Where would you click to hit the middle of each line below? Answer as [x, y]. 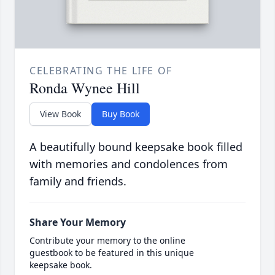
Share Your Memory [78, 223]
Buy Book [121, 114]
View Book [60, 114]
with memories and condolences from [129, 164]
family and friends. [78, 181]
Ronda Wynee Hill [85, 88]
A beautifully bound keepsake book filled [136, 147]
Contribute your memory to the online [107, 241]
